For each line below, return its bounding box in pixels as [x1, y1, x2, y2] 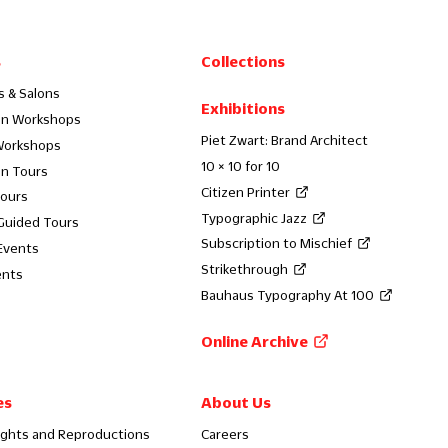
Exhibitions [201, 100, 286, 117]
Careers [201, 426, 250, 441]
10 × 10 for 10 [201, 159, 281, 173]
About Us [201, 393, 272, 410]
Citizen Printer [201, 184, 291, 199]
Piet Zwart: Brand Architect [201, 133, 369, 148]
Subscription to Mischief [201, 236, 353, 251]
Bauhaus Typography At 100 [201, 287, 375, 302]
